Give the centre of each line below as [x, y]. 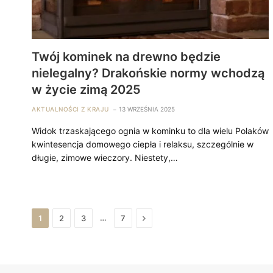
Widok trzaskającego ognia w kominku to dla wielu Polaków [150, 130]
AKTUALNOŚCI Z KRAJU [70, 109]
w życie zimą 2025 [86, 89]
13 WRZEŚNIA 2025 [147, 109]
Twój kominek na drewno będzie [126, 56]
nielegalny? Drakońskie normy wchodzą [148, 73]
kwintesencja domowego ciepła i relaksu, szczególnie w [143, 144]
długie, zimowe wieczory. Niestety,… [105, 157]
